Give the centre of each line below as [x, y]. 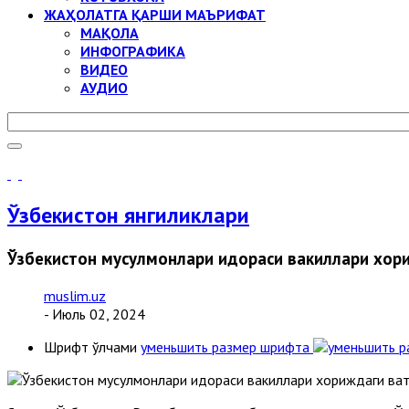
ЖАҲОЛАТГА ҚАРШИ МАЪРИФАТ [155, 15]
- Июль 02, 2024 [94, 314]
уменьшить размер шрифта [225, 346]
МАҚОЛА [110, 33]
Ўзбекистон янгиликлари [128, 215]
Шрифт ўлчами [90, 346]
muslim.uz [75, 295]
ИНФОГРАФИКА [133, 51]
